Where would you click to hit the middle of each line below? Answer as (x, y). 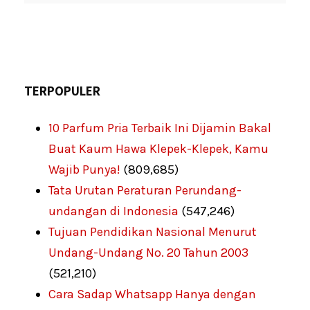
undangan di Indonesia (113, 211)
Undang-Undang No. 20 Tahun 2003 (148, 253)
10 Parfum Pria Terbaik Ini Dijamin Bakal (160, 128)
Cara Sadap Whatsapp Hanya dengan (152, 294)
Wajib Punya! (84, 170)
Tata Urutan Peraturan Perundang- (145, 191)
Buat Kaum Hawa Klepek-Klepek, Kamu (158, 149)
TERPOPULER (62, 91)
